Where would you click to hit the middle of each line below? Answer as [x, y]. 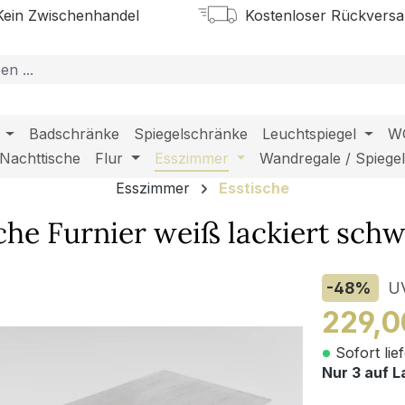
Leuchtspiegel [310, 134]
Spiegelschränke [191, 134]
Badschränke [75, 134]
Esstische [254, 188]
